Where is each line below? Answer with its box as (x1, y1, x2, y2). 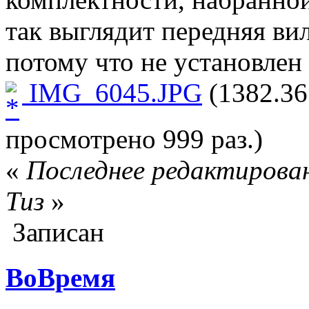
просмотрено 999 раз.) (6, 123, 263, 154)
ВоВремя (6, 262, 115, 292)
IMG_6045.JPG (22, 78, 202, 108)
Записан (6, 217, 104, 247)
